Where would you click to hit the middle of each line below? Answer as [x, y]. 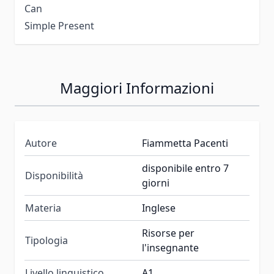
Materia [43, 208]
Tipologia [46, 240]
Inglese [159, 208]
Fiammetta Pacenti [185, 143]
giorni [156, 183]
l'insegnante [170, 247]
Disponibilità [54, 175]
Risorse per [168, 233]
